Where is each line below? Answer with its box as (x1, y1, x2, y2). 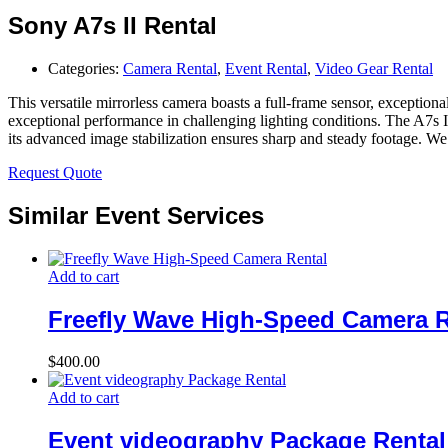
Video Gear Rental (315, 59, 433, 77)
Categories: (48, 59, 123, 77)
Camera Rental (123, 59, 217, 77)
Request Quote (8, 163, 102, 181)
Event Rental (225, 59, 307, 77)
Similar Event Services (8, 201, 264, 229)
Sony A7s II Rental (8, 11, 217, 39)
